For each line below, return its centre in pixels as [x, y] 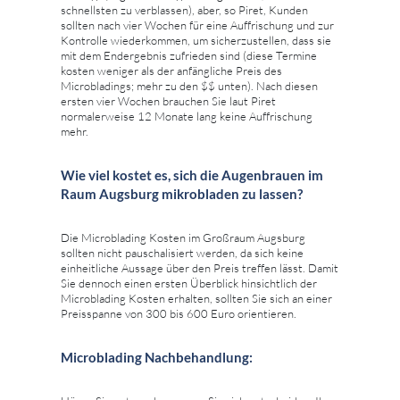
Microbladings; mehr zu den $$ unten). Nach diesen [189, 86]
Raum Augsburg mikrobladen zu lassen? [182, 194]
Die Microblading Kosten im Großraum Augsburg [183, 238]
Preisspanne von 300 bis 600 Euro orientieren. [179, 314]
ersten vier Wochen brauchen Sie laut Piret [168, 101]
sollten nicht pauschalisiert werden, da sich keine [182, 253]
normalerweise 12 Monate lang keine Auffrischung [187, 117]
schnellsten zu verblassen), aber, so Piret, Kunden [184, 10]
